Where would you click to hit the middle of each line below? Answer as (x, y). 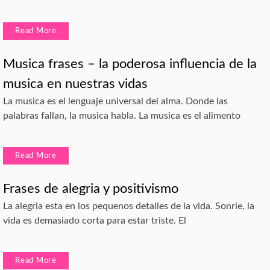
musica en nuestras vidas (75, 83)
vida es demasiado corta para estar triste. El (95, 220)
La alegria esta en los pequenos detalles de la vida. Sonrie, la (129, 206)
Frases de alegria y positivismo (91, 188)
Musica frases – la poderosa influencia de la (130, 64)
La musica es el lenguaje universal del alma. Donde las (115, 101)
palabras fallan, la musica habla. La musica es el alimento (122, 115)
